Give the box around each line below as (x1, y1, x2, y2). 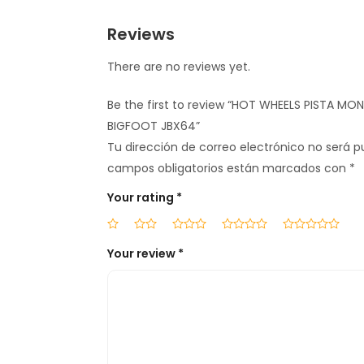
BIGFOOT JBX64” (106, 118, 200, 135)
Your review (106, 245, 178, 262)
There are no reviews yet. (106, 58, 250, 76)
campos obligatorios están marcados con (106, 160, 349, 177)
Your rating (106, 189, 176, 206)
